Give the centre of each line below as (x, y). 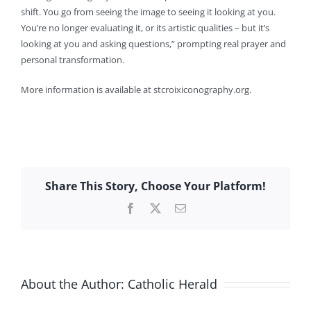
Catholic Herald (173, 284)
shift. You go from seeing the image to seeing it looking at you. (148, 12)
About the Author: (74, 284)
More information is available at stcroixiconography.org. (136, 90)
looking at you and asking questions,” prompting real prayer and (153, 44)
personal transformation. (72, 60)
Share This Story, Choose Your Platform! (155, 186)
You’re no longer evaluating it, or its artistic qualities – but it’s (145, 28)
